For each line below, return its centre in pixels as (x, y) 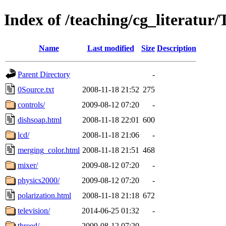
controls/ (31, 104)
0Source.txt (36, 89)
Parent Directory (44, 74)
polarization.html (44, 195)
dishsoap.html (40, 120)
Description (177, 48)
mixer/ (28, 165)
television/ (34, 210)
